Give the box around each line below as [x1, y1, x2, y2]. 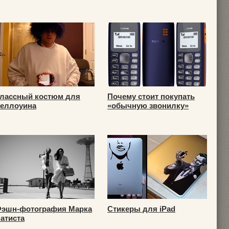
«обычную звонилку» [107, 101, 189, 110]
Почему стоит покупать [107, 92, 195, 101]
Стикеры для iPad [107, 204, 175, 213]
